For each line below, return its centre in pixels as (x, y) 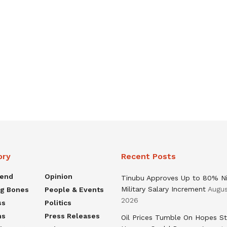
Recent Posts (148, 156)
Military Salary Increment (163, 189)
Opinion (58, 176)
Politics (58, 202)
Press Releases (72, 216)
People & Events (74, 189)
